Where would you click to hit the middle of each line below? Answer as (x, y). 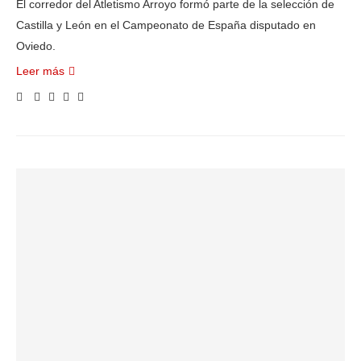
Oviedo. (36, 46)
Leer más (40, 71)
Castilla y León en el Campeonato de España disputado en (166, 25)
